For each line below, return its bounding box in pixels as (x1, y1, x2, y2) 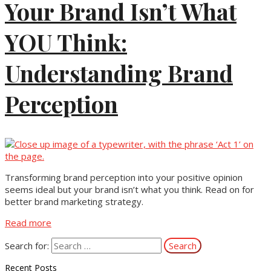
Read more (5, 217, 51, 229)
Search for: (5, 240, 49, 252)
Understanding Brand (5, 57, 233, 88)
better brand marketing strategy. (5, 195, 143, 208)
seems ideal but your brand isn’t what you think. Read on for (5, 183, 254, 196)
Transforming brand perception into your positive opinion (5, 171, 243, 184)
